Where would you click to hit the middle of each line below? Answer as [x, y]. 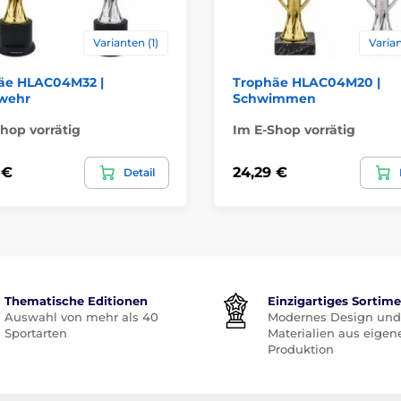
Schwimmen [274, 98]
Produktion [301, 349]
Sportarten [35, 333]
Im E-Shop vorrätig [294, 129]
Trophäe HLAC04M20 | [307, 82]
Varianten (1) [126, 42]
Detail [139, 172]
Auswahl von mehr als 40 [81, 316]
